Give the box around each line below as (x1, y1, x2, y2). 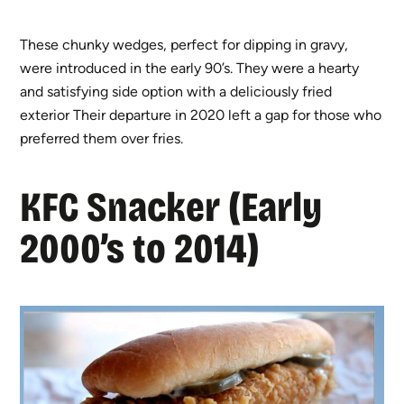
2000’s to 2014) (20, 223, 261, 273)
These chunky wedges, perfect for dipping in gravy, (20, 35, 349, 53)
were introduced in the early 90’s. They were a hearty (20, 59, 360, 77)
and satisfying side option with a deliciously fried (20, 82, 333, 100)
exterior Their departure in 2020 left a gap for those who (20, 106, 382, 124)
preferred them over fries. (20, 129, 184, 147)
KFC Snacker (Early (20, 181, 323, 232)
